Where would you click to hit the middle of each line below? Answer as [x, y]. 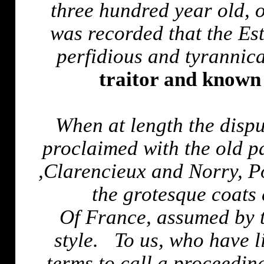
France [116, 217]
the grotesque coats [177, 194]
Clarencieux [95, 171]
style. [76, 240]
